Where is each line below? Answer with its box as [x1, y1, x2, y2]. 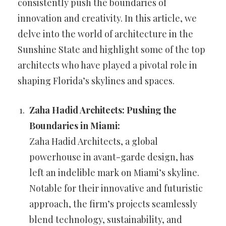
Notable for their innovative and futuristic [29, 182, 203, 194]
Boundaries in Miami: [29, 119, 120, 132]
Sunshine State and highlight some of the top [18, 43, 205, 55]
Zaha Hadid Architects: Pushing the [29, 103, 177, 116]
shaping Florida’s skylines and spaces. [18, 74, 175, 87]
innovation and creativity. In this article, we [18, 12, 197, 24]
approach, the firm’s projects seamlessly [29, 197, 197, 210]
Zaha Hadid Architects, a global [29, 135, 158, 147]
